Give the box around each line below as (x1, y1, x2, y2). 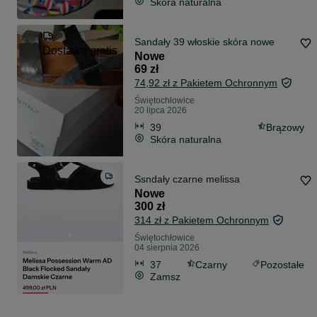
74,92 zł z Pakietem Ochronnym (134, 77, 277, 89)
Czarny (195, 258, 227, 270)
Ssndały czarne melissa (134, 173, 240, 185)
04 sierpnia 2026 (134, 243, 200, 253)
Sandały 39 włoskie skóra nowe (134, 36, 275, 48)
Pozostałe (260, 258, 304, 270)
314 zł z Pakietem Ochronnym (134, 214, 269, 226)
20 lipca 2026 (134, 105, 187, 116)
